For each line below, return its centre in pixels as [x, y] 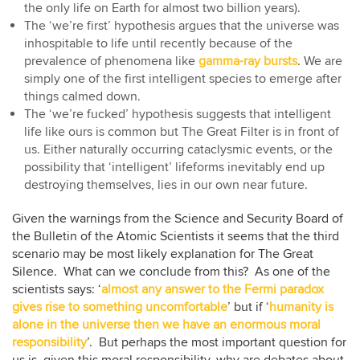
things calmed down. [82, 96]
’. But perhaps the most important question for [217, 342]
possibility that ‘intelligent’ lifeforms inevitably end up [174, 167]
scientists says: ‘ [57, 289]
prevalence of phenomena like [111, 61]
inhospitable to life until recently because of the [158, 43]
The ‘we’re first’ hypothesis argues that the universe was [182, 25]
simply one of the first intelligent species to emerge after [183, 78]
